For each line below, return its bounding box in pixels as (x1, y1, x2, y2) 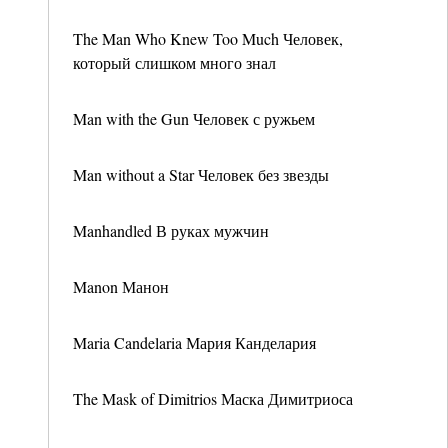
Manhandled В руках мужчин (73, 220, 269, 241)
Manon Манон (73, 276, 169, 297)
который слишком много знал (73, 52, 276, 73)
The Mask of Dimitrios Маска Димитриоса (73, 388, 353, 409)
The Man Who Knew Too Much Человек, (73, 28, 343, 49)
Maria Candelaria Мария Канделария (73, 332, 316, 353)
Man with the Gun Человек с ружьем (73, 108, 315, 129)
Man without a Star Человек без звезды (73, 164, 329, 185)
